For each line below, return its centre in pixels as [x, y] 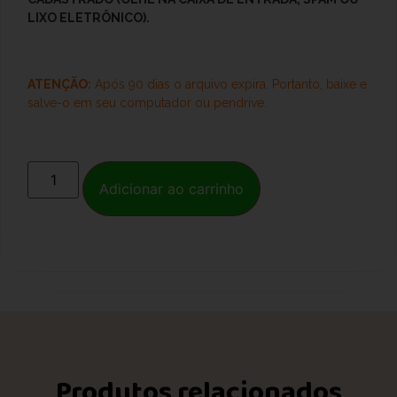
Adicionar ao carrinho [172, 188]
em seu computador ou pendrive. [170, 103]
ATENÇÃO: [59, 85]
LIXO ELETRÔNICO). [89, 17]
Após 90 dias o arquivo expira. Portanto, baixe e [229, 85]
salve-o [49, 103]
